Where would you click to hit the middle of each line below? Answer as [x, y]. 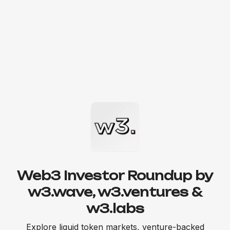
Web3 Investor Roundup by [115, 176]
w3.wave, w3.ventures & [115, 192]
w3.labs [115, 208]
